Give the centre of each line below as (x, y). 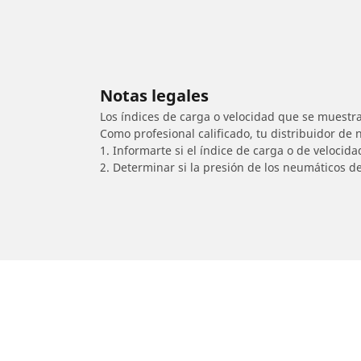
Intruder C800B (229, 330)
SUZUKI (162, 330)
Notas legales (154, 95)
